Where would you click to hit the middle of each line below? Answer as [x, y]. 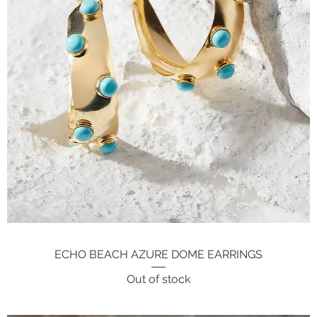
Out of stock [158, 279]
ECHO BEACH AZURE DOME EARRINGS [158, 254]
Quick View [158, 253]
